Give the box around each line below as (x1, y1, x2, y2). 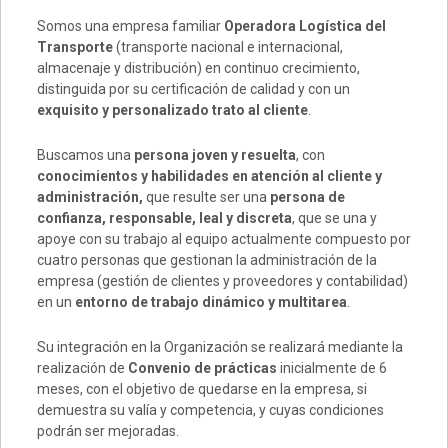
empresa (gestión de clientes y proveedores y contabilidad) (36, 273, 408, 289)
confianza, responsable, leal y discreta (36, 210, 292, 226)
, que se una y (291, 210, 377, 226)
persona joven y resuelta (133, 147, 296, 163)
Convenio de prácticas (127, 360, 277, 376)
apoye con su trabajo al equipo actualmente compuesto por (36, 231, 411, 247)
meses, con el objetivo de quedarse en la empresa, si (36, 381, 367, 397)
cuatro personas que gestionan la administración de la (36, 252, 377, 268)
